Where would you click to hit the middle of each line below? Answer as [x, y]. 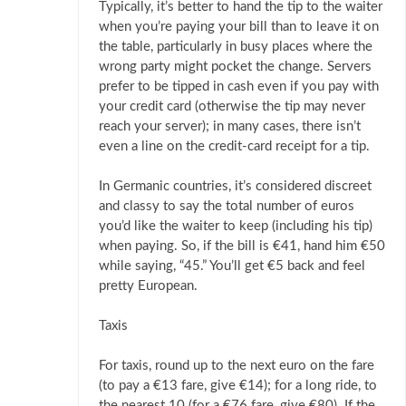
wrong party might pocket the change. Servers [235, 67]
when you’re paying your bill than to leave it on [239, 27]
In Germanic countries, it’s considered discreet [235, 187]
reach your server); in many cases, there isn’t [230, 127]
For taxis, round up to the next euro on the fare [237, 366]
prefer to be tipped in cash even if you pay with [239, 87]
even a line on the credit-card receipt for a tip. [234, 147]
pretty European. [148, 286]
